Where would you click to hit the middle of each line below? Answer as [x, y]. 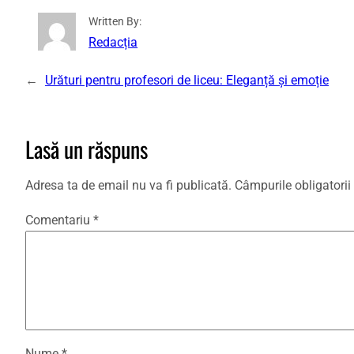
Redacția [113, 42]
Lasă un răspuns [87, 149]
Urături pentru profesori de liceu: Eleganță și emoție [187, 80]
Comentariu [59, 220]
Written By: [115, 21]
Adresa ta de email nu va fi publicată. [128, 186]
